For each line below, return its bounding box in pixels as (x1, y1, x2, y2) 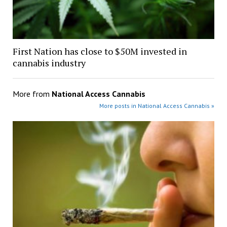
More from (12, 89, 52, 99)
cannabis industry (12, 57, 86, 69)
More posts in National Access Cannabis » (99, 102, 215, 110)
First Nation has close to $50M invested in (12, 45, 187, 58)
